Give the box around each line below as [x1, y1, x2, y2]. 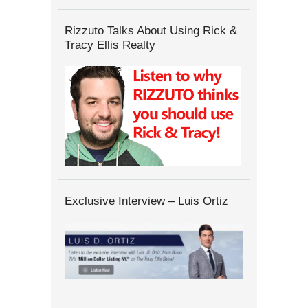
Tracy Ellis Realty [65, 37, 155, 52]
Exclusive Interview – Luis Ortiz [65, 194, 228, 208]
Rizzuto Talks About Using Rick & [65, 23, 237, 37]
